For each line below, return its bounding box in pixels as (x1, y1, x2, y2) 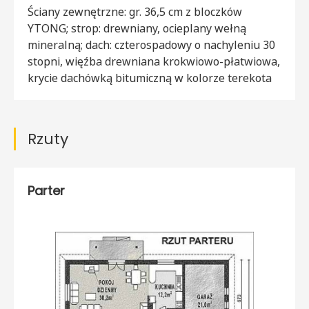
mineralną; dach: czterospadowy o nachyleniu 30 (28, 37, 275, 52)
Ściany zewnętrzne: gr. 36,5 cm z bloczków (28, 3, 242, 19)
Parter (28, 181, 65, 199)
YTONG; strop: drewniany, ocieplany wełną (28, 20, 246, 36)
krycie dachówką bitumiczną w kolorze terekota (28, 70, 272, 86)
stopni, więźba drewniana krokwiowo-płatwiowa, (28, 53, 280, 69)
